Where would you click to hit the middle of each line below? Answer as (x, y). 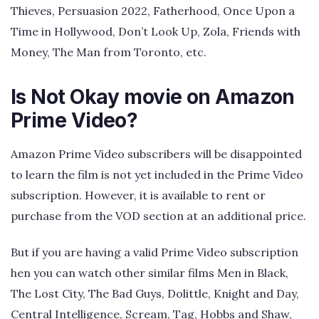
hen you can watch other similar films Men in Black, (150, 273)
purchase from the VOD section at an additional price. (158, 215)
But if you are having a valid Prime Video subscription (155, 252)
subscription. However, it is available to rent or (138, 195)
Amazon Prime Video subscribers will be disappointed (156, 153)
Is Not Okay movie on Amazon (153, 96)
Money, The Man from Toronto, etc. (109, 52)
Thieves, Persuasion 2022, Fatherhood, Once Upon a (153, 10)
